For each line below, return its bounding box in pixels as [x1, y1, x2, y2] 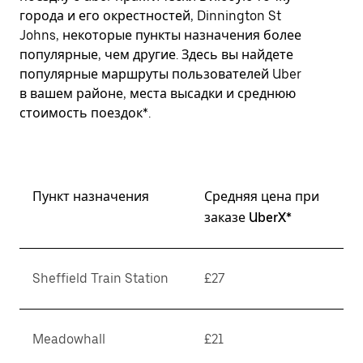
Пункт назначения [32, 189, 149, 204]
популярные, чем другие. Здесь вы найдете [19, 47, 293, 62]
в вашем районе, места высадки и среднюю [19, 86, 296, 101]
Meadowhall [32, 331, 105, 347]
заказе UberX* [204, 210, 292, 225]
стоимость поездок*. [19, 105, 151, 121]
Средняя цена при [204, 189, 319, 204]
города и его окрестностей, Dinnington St [19, 8, 281, 23]
